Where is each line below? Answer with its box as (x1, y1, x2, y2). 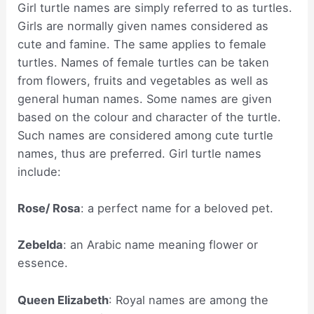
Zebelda (18, 238, 64, 252)
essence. (18, 256, 69, 271)
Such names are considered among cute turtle (18, 128, 274, 142)
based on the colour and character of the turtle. (18, 109, 282, 124)
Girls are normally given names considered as (18, 18, 269, 33)
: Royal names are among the (109, 292, 269, 307)
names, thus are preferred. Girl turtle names (18, 146, 262, 161)
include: (18, 164, 62, 179)
